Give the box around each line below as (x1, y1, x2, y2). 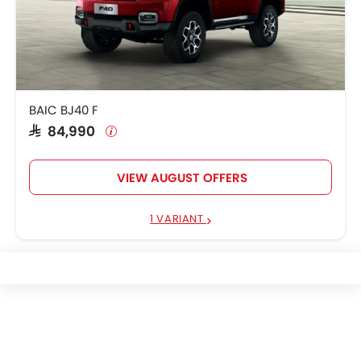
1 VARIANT (150, 211, 207, 226)
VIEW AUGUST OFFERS (116, 169, 247, 186)
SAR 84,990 (29, 123, 102, 137)
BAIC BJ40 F (29, 102, 98, 118)
